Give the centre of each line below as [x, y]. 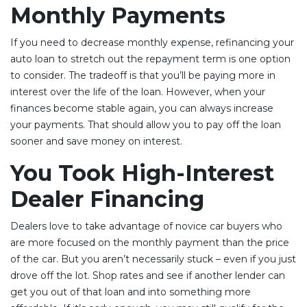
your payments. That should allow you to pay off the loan [146, 124]
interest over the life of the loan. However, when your [138, 91]
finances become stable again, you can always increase [142, 108]
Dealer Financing [107, 199]
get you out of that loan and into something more [131, 292]
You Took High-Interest [142, 173]
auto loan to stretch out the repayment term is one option [150, 59]
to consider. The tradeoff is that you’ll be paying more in [143, 75]
